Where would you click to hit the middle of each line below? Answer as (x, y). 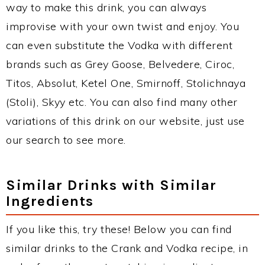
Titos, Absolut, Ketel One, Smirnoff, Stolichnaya (126, 83)
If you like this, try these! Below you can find (119, 230)
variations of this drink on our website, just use (125, 121)
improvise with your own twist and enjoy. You (122, 27)
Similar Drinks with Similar (112, 185)
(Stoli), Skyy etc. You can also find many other (122, 102)
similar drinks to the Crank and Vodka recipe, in (127, 248)
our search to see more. (66, 140)
